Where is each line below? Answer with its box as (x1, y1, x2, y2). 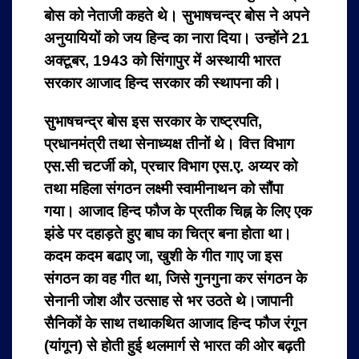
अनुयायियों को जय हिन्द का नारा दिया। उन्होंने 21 (44, 30, 309, 47)
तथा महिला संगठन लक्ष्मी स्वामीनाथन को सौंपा (44, 180, 283, 198)
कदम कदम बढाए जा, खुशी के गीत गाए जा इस (44, 248, 282, 265)
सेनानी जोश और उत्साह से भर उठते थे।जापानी (44, 292, 292, 310)
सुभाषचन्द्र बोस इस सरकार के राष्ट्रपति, (44, 113, 262, 131)
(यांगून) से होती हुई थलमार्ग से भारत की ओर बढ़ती (44, 337, 305, 355)
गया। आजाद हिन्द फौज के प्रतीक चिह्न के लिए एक (44, 203, 312, 220)
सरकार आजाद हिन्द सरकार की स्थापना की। (44, 75, 281, 92)
